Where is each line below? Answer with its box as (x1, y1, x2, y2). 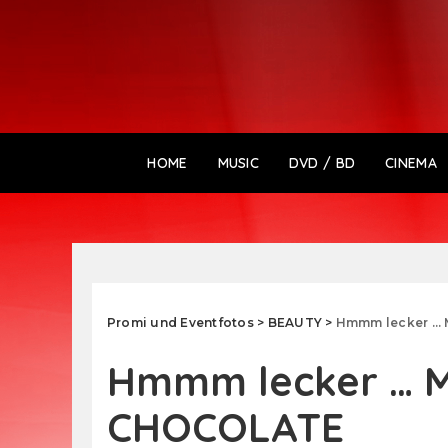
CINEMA (385, 153, 437, 172)
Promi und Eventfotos (107, 314, 254, 330)
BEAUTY (267, 314, 322, 330)
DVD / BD (288, 153, 356, 172)
